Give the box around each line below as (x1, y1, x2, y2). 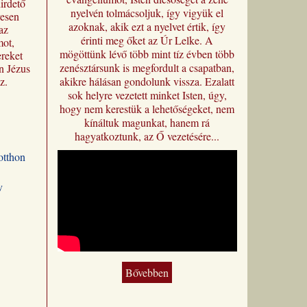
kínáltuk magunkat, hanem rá (84, 115, 210, 130)
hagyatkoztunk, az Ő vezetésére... (75, 129, 220, 143)
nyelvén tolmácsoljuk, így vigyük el (71, 5, 224, 20)
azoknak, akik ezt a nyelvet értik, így (69, 19, 226, 34)
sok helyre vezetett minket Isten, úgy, (67, 88, 227, 102)
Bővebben (125, 265, 169, 280)
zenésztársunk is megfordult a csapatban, (60, 60, 235, 75)
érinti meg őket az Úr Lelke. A (81, 33, 214, 47)
